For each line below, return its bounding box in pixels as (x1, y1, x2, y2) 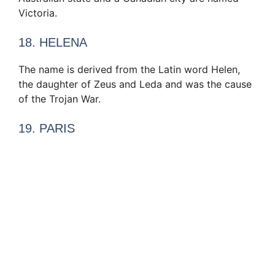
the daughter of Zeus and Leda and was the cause (18, 78, 252, 91)
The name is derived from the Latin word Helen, (18, 63, 240, 76)
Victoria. (18, 7, 57, 20)
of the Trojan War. (18, 93, 101, 106)
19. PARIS (18, 122, 75, 136)
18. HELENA (18, 36, 87, 50)
